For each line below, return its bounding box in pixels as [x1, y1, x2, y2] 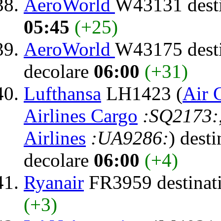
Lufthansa [24, 82, 101, 104]
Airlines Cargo [24, 105, 138, 126]
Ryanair [24, 171, 84, 193]
